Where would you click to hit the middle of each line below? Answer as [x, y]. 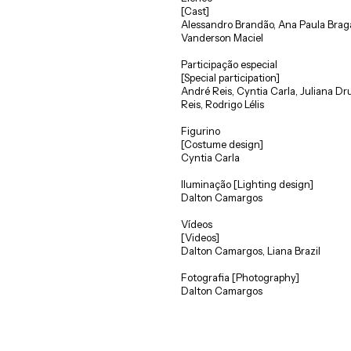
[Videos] [200, 237]
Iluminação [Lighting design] [247, 184]
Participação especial [229, 64]
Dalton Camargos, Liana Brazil [251, 251]
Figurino [201, 131]
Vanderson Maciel [222, 38]
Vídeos [197, 224]
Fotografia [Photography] [240, 277]
